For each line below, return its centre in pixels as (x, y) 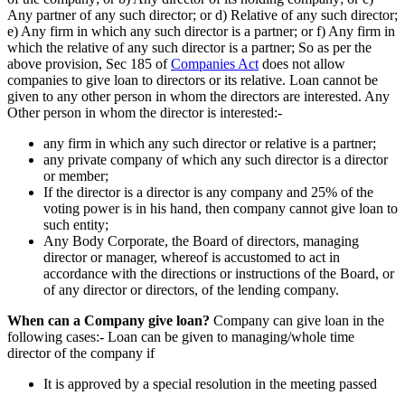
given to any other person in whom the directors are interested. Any (198, 96)
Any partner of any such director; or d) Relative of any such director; (202, 14)
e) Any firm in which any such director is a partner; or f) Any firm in (201, 31)
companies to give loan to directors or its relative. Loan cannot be (193, 80)
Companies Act (215, 63)
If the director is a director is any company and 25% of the (208, 192)
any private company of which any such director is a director (216, 159)
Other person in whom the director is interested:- (145, 112)
